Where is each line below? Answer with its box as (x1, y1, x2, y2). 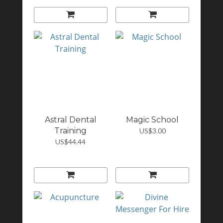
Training (54, 126, 87, 136)
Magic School (126, 115, 179, 125)
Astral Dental (44, 115, 97, 125)
